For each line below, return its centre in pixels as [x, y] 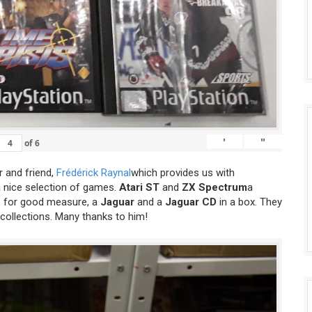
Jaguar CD [191, 202]
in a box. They [249, 202]
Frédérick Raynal [94, 173]
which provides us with [183, 173]
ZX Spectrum [214, 188]
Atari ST [139, 188]
